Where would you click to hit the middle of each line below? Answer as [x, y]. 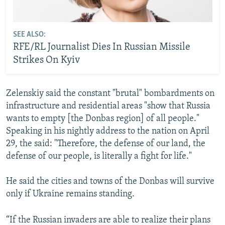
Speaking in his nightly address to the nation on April [108, 131]
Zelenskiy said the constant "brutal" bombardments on [110, 93]
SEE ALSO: [29, 35]
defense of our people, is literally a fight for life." [99, 156]
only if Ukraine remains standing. [70, 194]
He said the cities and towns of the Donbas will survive [110, 181]
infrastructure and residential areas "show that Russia [108, 106]
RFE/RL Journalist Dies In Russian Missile [101, 47]
